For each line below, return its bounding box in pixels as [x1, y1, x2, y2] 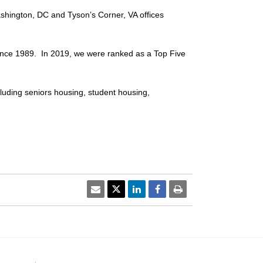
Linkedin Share [140, 182, 201, 194]
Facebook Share [159, 182, 226, 194]
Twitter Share [120, 182, 176, 194]
